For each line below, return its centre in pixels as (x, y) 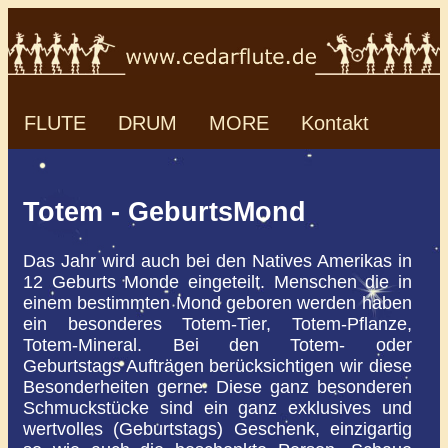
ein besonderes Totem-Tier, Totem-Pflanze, (217, 323)
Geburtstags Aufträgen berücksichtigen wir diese (217, 365)
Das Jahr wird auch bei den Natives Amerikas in (217, 260)
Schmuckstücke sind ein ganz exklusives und (217, 407)
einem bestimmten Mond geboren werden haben (217, 302)
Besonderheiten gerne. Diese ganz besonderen (217, 386)
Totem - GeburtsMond (164, 212)
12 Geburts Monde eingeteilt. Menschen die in (217, 281)
